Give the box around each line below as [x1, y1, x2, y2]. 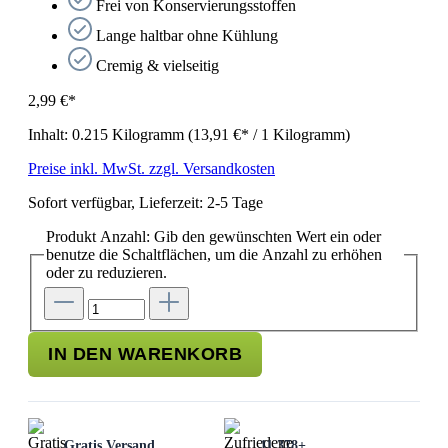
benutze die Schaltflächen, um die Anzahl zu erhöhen [46, 245, 382, 263]
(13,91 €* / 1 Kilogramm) [188, 125, 350, 143]
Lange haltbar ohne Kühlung [96, 26, 278, 44]
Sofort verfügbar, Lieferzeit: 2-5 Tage [28, 193, 263, 211]
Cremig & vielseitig [96, 56, 219, 74]
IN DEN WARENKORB [48, 344, 242, 365]
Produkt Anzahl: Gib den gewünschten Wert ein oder [46, 227, 381, 245]
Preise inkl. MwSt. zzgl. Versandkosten [28, 159, 275, 177]
